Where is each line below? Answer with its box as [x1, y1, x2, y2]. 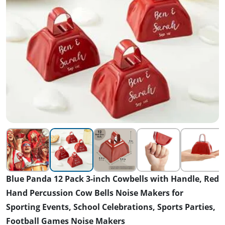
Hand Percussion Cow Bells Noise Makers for [6, 187, 183, 198]
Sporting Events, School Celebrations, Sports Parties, [6, 201, 215, 212]
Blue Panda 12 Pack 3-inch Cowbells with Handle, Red [6, 173, 219, 184]
